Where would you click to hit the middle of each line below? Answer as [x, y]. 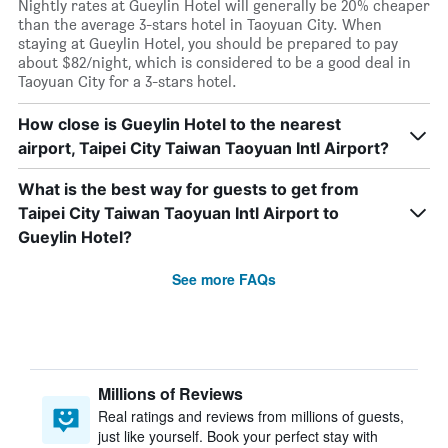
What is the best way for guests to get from [188, 189]
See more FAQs [224, 279]
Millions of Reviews [170, 393]
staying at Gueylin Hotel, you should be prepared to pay [208, 43]
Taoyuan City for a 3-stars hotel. [127, 81]
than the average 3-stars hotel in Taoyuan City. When [200, 24]
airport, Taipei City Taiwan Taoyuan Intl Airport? [203, 148]
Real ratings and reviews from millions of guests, [251, 416]
